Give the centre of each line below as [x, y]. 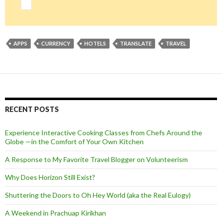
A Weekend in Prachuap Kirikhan [55, 213]
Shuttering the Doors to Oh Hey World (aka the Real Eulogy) [98, 195]
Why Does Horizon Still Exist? [50, 177]
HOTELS [95, 44]
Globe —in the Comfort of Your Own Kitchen [74, 142]
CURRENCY [56, 44]
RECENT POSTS [32, 110]
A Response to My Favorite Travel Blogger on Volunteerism [96, 160]
